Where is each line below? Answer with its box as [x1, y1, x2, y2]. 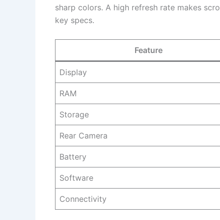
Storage [59, 109, 89, 119]
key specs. [55, 15, 94, 25]
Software [59, 172, 93, 183]
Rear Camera [59, 130, 108, 140]
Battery [59, 151, 86, 162]
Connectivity [59, 193, 107, 204]
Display [59, 67, 87, 77]
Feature [134, 45, 163, 55]
